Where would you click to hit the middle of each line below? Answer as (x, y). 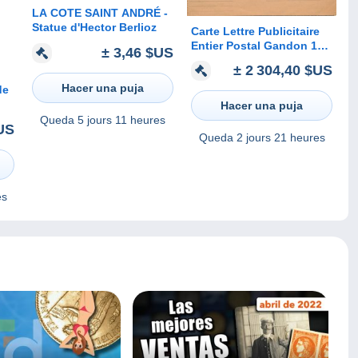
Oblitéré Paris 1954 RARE (259, 60)
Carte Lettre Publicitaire (255, 31)
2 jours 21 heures (280, 138)
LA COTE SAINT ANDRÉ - (100, 13)
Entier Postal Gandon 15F (261, 45)
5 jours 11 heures (121, 119)
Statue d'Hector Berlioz (94, 28)
